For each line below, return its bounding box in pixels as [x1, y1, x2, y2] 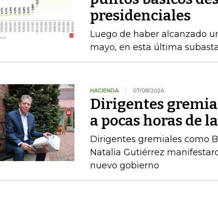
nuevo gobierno [90, 160, 159, 171]
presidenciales [90, 7, 191, 24]
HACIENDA [90, 87, 119, 94]
